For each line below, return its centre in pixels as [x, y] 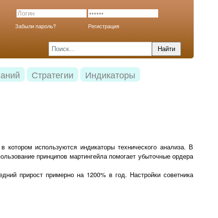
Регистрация [104, 26]
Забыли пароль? [36, 26]
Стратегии [52, 74]
